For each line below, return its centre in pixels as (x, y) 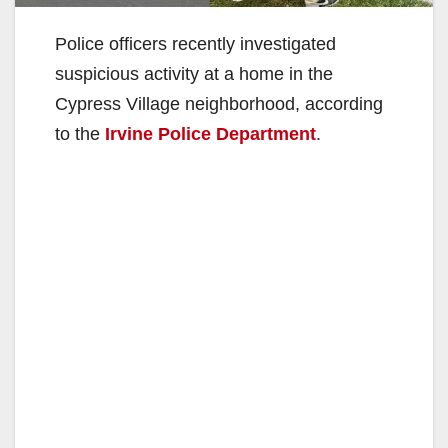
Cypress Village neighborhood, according (219, 103)
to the (80, 133)
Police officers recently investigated (195, 43)
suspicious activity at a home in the (194, 73)
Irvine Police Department (210, 133)
